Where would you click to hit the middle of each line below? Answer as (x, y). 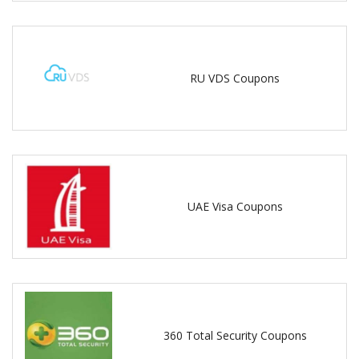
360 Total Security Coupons (235, 336)
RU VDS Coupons (235, 78)
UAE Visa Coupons (235, 207)
